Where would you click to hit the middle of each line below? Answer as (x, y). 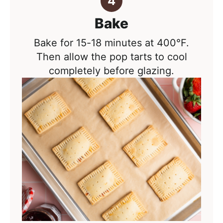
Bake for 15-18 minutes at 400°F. (111, 43)
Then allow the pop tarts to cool (111, 57)
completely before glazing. (111, 71)
